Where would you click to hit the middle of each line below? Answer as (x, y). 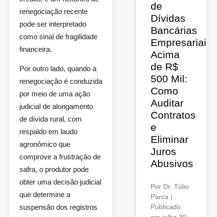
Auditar (167, 103)
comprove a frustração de (60, 157)
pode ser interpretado (53, 24)
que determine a (45, 194)
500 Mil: (169, 79)
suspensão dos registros (58, 207)
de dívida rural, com (51, 119)
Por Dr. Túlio (170, 186)
